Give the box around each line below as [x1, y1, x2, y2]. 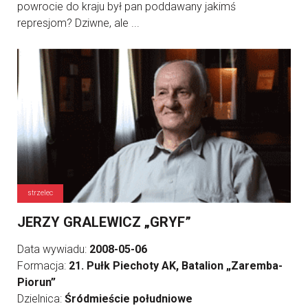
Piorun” [17, 276, 56, 289]
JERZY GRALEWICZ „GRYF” [17, 214, 191, 231]
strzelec [27, 189, 53, 197]
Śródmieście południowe [65, 292, 192, 306]
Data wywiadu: [17, 243, 89, 256]
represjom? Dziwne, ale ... [17, 16, 140, 30]
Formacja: [17, 259, 69, 273]
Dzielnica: [17, 292, 65, 306]
